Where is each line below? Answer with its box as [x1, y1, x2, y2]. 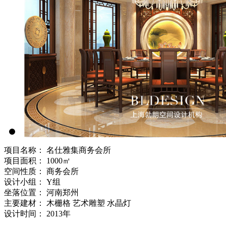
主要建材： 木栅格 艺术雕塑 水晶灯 [4, 199, 131, 207]
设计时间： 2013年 [4, 209, 71, 218]
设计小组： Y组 [4, 178, 61, 186]
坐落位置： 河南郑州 [4, 188, 79, 197]
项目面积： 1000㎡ [4, 156, 71, 165]
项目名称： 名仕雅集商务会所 [4, 146, 111, 154]
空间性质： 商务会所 [4, 167, 79, 176]
